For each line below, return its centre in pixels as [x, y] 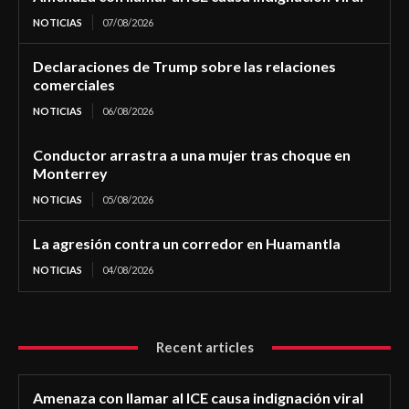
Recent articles [204, 347]
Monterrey [70, 173]
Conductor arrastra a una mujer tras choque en [192, 155]
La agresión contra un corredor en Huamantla [187, 244]
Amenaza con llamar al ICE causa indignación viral [198, 398]
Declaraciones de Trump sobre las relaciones [184, 67]
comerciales [74, 85]
